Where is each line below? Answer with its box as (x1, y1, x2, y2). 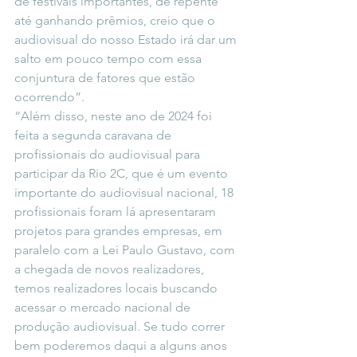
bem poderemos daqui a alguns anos (14, 338, 230, 354)
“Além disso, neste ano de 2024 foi (14, 108, 215, 124)
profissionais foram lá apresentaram (14, 204, 219, 220)
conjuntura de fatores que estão (14, 70, 198, 86)
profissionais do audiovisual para (14, 147, 203, 163)
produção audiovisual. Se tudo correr (14, 319, 228, 335)
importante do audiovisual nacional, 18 (14, 185, 237, 201)
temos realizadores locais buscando (14, 280, 221, 296)
